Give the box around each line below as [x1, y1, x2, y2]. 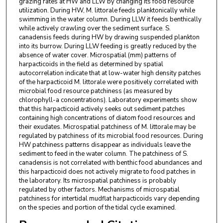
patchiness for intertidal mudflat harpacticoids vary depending [18, 194, 200, 203]
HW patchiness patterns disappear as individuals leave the [18, 140, 191, 149]
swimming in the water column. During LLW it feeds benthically [18, 14, 202, 24]
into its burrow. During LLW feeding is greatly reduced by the [18, 41, 196, 51]
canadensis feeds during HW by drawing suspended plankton [18, 32, 200, 42]
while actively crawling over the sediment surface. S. [18, 23, 171, 33]
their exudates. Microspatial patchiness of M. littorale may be [18, 122, 196, 131]
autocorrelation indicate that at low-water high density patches [18, 68, 201, 78]
